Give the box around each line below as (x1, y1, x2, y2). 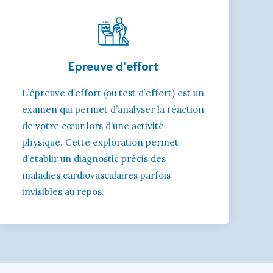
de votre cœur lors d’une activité (22, 119, 164, 132)
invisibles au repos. (22, 185, 104, 197)
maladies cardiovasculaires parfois (22, 169, 171, 181)
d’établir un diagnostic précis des (22, 152, 166, 165)
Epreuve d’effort (68, 57, 158, 73)
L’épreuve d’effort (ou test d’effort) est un (22, 87, 204, 99)
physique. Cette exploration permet (22, 136, 179, 148)
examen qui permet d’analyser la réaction (22, 103, 204, 115)
